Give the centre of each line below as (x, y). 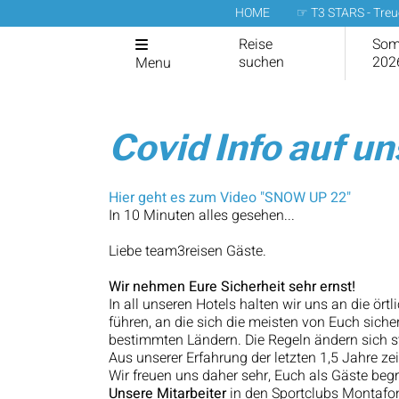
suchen (262, 62)
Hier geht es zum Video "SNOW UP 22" (230, 198)
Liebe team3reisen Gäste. (187, 251)
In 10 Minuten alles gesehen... (202, 216)
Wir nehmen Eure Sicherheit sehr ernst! (232, 287)
